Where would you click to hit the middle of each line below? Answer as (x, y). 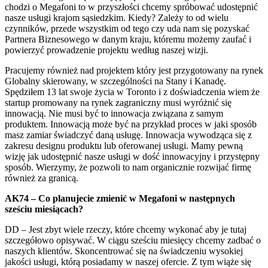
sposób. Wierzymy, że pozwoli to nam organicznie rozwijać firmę (128, 167)
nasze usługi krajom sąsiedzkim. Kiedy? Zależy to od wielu (117, 17)
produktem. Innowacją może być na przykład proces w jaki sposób (131, 124)
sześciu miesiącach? (44, 209)
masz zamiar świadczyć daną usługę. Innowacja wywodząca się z (128, 135)
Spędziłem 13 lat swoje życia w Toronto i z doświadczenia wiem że (132, 92)
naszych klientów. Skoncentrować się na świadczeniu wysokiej (124, 251)
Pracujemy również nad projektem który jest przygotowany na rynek (134, 70)
